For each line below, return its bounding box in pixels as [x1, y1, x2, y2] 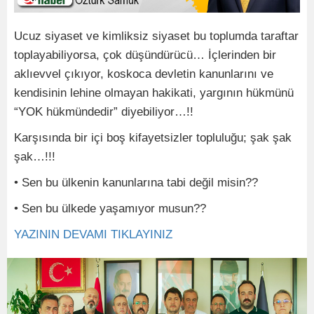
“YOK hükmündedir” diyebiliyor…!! [14, 104, 193, 118]
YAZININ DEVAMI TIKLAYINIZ [14, 227, 172, 241]
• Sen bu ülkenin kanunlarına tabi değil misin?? [14, 175, 258, 189]
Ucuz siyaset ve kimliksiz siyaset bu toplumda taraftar [14, 29, 299, 43]
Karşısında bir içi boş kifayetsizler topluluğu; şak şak [14, 130, 292, 144]
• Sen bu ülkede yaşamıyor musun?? [14, 201, 206, 215]
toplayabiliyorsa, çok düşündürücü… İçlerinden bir [14, 48, 276, 62]
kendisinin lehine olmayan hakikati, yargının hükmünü [14, 86, 294, 100]
